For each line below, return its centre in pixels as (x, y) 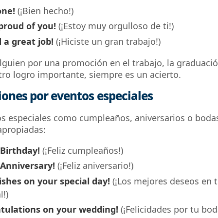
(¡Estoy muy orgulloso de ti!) (116, 26)
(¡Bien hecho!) (45, 10)
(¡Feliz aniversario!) (95, 166)
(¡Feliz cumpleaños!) (82, 150)
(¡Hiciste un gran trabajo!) (108, 41)
